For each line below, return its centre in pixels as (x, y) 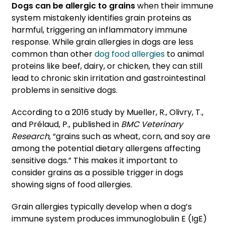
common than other (53, 54)
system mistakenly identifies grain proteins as (101, 18)
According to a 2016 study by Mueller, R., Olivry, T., (107, 113)
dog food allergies (130, 54)
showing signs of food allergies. (72, 185)
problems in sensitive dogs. (65, 90)
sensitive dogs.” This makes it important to (95, 161)
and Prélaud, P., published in (66, 125)
